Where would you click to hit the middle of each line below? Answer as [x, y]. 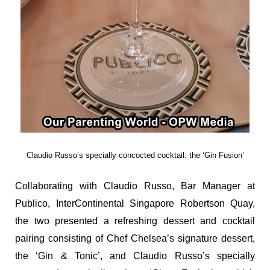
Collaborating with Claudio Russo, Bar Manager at [135, 186]
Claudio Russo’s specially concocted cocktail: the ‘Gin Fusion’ [135, 155]
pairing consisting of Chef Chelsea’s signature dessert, [135, 238]
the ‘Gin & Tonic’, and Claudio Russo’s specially [135, 256]
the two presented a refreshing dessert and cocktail [135, 221]
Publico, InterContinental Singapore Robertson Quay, [135, 203]
